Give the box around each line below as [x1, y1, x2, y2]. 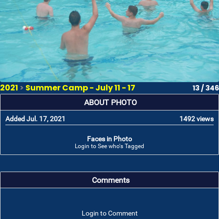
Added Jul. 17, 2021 [5, 115, 66, 123]
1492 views [179, 115, 214, 123]
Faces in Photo [87, 135, 132, 143]
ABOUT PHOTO [84, 98, 137, 107]
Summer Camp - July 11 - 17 [25, 82, 135, 93]
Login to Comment [81, 209, 138, 217]
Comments [91, 176, 130, 185]
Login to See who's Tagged [75, 143, 144, 150]
